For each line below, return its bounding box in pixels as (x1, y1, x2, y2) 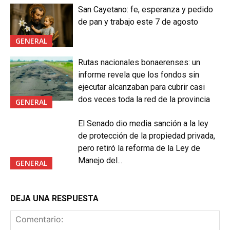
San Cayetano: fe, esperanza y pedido (78, 4, 214, 14)
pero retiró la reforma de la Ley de (78, 143, 201, 154)
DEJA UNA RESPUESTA (10, 194, 99, 204)
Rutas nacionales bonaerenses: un (78, 57, 201, 68)
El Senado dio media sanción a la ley (78, 119, 209, 129)
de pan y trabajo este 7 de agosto (78, 16, 199, 27)
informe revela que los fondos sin (78, 70, 200, 80)
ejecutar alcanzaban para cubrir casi (78, 82, 205, 92)
